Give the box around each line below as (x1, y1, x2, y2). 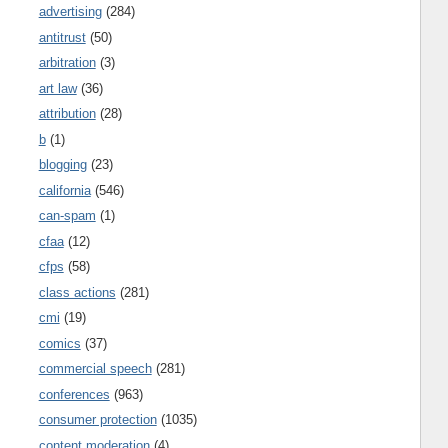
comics (38, 335, 81, 351)
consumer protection (38, 412, 157, 428)
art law (38, 80, 77, 96)
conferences (38, 386, 110, 402)
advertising (38, 4, 102, 20)
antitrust (38, 29, 86, 45)
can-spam (38, 208, 96, 224)
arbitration (38, 55, 96, 71)
